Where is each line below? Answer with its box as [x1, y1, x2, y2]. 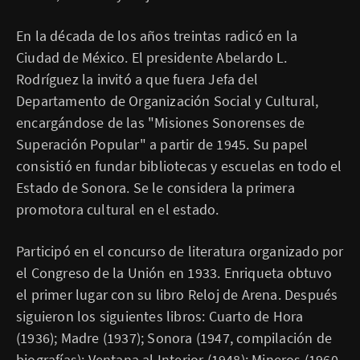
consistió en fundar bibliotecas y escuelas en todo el [16, 157, 342, 175]
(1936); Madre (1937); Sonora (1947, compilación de [16, 329, 333, 347]
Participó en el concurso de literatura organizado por [16, 242, 344, 260]
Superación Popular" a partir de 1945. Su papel [16, 135, 309, 153]
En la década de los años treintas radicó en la [16, 27, 298, 45]
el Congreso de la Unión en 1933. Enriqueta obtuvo [16, 264, 332, 282]
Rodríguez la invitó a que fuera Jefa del [16, 70, 258, 88]
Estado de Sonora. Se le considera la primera [16, 178, 295, 197]
